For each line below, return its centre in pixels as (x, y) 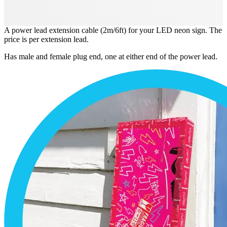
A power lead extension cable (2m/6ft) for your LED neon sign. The (113, 30)
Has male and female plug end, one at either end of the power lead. (111, 57)
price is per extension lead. (46, 40)
